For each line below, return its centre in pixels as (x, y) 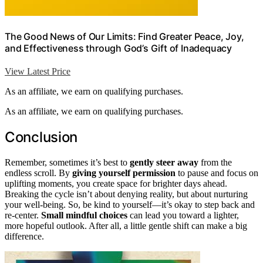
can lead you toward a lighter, (183, 215)
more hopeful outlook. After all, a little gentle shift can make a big (126, 225)
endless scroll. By (38, 173)
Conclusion (41, 137)
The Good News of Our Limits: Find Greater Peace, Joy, (124, 36)
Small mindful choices (84, 215)
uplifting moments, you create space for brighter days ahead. (116, 183)
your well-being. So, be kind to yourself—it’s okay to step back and (130, 204)
